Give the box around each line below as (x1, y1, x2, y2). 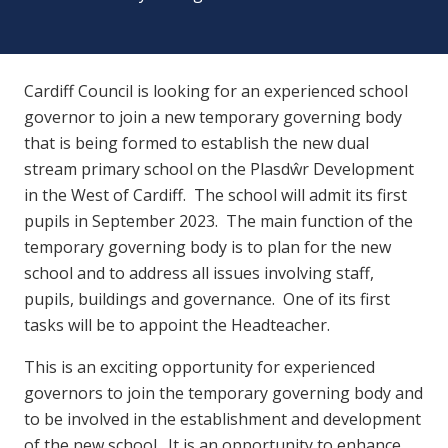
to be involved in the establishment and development (24, 408, 421, 431)
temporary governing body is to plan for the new (24, 236, 391, 259)
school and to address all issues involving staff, (24, 262, 374, 285)
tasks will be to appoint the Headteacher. (24, 314, 330, 337)
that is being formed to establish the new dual (24, 132, 369, 155)
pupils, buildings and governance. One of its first (24, 288, 390, 311)
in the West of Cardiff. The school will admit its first (24, 184, 407, 207)
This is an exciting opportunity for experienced (24, 356, 375, 379)
